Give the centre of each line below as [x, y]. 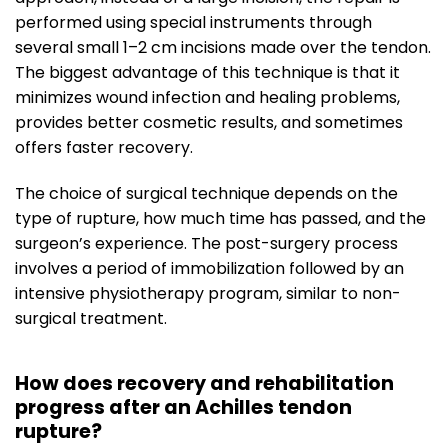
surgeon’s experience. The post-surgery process [206, 244]
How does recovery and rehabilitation [204, 384]
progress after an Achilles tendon [183, 408]
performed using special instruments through [193, 23]
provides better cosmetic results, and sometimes [209, 123]
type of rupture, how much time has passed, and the [220, 219]
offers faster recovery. [104, 148]
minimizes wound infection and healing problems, [207, 98]
